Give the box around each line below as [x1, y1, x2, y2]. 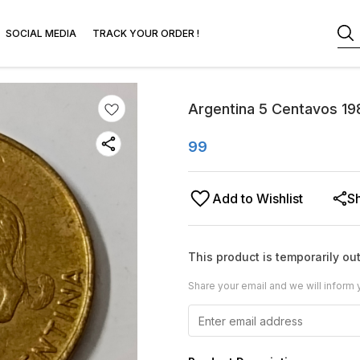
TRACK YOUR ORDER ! [92, 27, 199, 39]
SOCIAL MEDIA [6, 27, 76, 39]
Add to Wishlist [212, 190, 303, 207]
